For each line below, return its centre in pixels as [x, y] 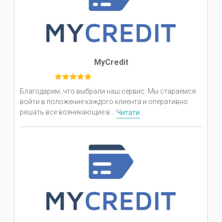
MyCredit [111, 62]
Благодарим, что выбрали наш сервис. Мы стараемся [108, 91]
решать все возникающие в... [68, 112]
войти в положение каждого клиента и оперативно [104, 101]
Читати [128, 112]
